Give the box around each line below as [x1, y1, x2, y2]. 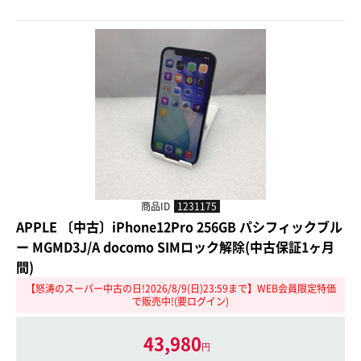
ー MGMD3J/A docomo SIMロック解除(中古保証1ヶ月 [16, 237, 334, 257]
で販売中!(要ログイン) [132, 294, 229, 309]
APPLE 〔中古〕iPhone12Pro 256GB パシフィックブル [16, 217, 342, 237]
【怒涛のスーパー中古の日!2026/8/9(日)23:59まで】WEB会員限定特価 [25, 281, 336, 296]
